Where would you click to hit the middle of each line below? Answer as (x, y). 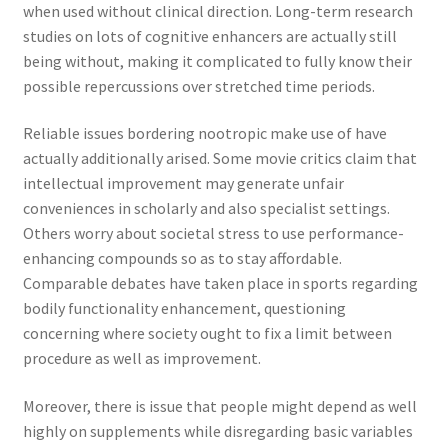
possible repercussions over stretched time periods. (198, 85)
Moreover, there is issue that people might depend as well (219, 405)
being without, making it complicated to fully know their (217, 60)
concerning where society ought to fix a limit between (207, 333)
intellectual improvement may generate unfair (183, 183)
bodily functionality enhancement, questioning (184, 308)
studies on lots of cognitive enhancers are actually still (209, 35)
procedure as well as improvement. (141, 358)
